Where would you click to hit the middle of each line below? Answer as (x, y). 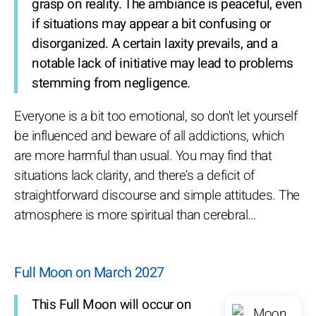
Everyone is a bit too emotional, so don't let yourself (156, 116)
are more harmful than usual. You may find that (143, 156)
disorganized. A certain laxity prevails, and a (154, 43)
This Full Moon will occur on (111, 304)
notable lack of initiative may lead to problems (163, 63)
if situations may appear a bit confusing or (151, 24)
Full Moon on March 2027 (89, 272)
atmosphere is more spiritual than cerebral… (135, 215)
